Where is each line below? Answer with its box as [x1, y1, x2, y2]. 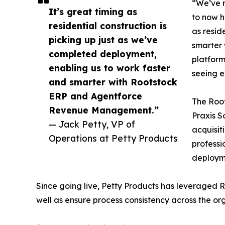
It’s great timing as [49, 6, 137, 18]
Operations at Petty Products [49, 133, 178, 144]
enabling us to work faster [49, 62, 170, 74]
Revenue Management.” [49, 104, 159, 116]
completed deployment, [49, 48, 157, 60]
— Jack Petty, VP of [49, 119, 135, 130]
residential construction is [49, 20, 167, 32]
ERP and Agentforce [49, 90, 142, 102]
